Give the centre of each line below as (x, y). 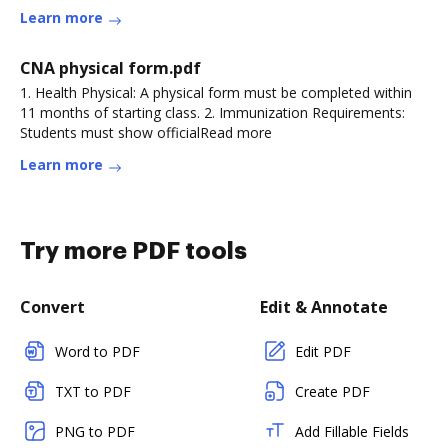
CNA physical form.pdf (110, 68)
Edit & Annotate (324, 307)
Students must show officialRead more (146, 132)
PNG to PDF (95, 431)
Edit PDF (323, 351)
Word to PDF (97, 351)
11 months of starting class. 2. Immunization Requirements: (212, 112)
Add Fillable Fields (352, 431)
